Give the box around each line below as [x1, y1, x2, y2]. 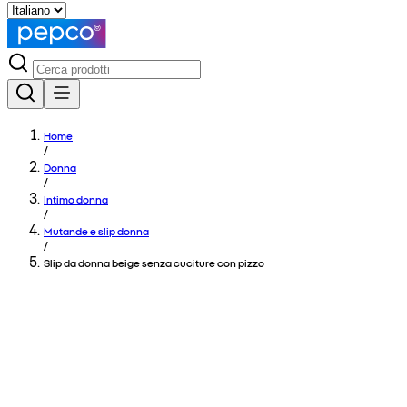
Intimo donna [44, 192, 108, 206]
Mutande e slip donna [44, 223, 149, 238]
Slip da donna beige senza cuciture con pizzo [44, 255, 264, 270]
